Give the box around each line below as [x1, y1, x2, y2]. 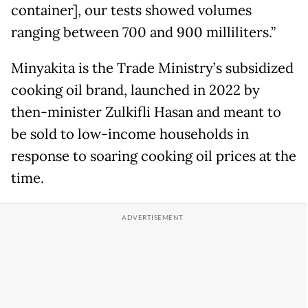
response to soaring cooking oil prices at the [11, 147, 296, 166]
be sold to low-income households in [11, 125, 249, 144]
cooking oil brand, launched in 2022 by [11, 81, 260, 100]
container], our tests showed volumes [11, 1, 252, 20]
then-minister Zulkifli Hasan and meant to [11, 103, 281, 122]
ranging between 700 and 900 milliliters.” [11, 23, 276, 42]
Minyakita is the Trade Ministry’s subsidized [11, 59, 294, 78]
